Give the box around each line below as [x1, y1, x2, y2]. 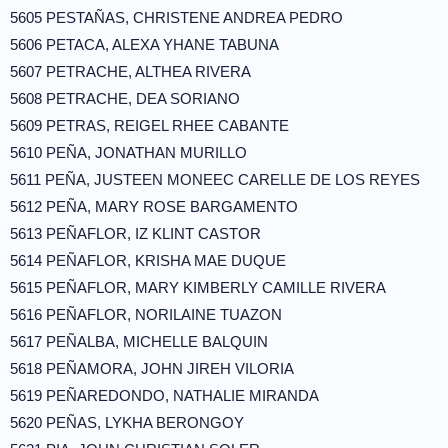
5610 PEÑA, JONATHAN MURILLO [10, 144, 247, 161]
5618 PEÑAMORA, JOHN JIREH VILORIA [10, 360, 294, 377]
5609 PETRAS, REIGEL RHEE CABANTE [10, 117, 289, 134]
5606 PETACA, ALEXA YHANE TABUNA [10, 36, 279, 53]
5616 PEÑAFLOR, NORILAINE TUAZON [10, 306, 282, 323]
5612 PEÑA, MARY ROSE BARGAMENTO [10, 198, 298, 215]
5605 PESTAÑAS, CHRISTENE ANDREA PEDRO [10, 9, 343, 26]
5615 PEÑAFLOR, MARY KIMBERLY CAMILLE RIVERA [10, 279, 386, 296]
